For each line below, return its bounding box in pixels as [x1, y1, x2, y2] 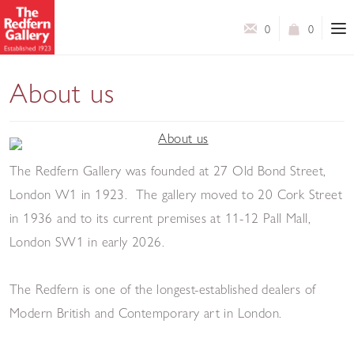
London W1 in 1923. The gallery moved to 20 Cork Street [9, 185, 342, 202]
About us [9, 77, 115, 110]
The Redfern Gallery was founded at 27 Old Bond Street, [9, 161, 326, 179]
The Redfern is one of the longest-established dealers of [9, 280, 316, 297]
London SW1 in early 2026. [9, 232, 164, 250]
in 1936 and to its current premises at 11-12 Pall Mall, [9, 209, 311, 226]
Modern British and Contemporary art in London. [9, 303, 291, 321]
